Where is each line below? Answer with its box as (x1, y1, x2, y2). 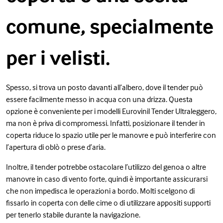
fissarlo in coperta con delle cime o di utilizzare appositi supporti (6, 197, 211, 208)
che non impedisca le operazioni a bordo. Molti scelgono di (6, 185, 195, 196)
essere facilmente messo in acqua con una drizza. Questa (6, 94, 193, 104)
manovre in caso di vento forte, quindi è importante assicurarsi (6, 173, 208, 184)
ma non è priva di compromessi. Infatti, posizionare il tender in (6, 117, 205, 128)
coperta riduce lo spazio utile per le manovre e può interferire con (6, 129, 216, 140)
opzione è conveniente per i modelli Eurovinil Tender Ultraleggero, (6, 106, 217, 116)
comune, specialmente (6, 12, 214, 39)
